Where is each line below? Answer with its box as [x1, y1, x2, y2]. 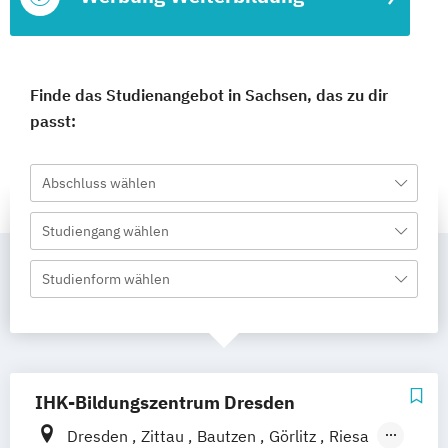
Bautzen [197, 426, 260, 446]
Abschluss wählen [42, 174, 156, 192]
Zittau [141, 426, 188, 446]
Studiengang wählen [42, 222, 169, 240]
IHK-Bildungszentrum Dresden [35, 391, 295, 414]
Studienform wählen [42, 270, 170, 288]
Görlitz [269, 426, 320, 446]
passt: [30, 111, 76, 131]
